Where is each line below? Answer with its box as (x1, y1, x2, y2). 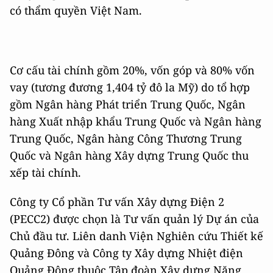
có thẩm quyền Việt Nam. (10, 3, 142, 18)
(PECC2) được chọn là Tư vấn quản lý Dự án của (10, 211, 259, 226)
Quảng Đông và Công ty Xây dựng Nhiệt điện (10, 246, 243, 260)
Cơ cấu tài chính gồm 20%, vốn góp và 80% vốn (10, 63, 255, 77)
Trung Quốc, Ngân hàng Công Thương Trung (10, 131, 242, 146)
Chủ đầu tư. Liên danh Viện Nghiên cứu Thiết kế (10, 229, 263, 243)
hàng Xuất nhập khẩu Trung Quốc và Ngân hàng (10, 114, 261, 129)
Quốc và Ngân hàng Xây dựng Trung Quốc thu (10, 148, 249, 163)
